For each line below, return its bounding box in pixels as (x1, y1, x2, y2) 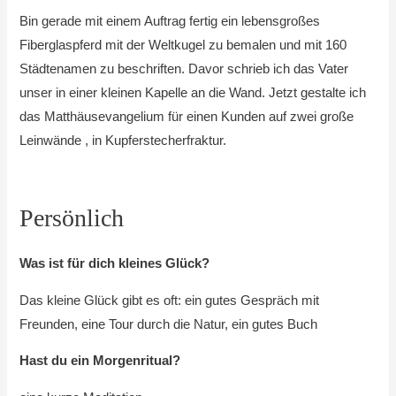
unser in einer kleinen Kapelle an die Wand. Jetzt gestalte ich (19, 86, 367, 101)
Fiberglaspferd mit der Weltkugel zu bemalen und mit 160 (19, 38, 347, 53)
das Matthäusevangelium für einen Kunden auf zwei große (19, 110, 354, 125)
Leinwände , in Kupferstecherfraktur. (19, 133, 227, 148)
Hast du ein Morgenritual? (19, 354, 181, 369)
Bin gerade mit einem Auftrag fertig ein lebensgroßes (19, 14, 321, 29)
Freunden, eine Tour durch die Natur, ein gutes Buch (19, 316, 318, 331)
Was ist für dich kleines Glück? (19, 256, 210, 271)
